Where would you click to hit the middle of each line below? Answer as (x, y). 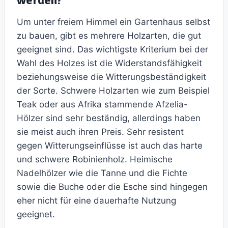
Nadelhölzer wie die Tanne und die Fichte (102, 173)
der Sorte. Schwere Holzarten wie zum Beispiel (113, 91)
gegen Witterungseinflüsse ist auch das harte (110, 146)
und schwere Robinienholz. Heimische (95, 160)
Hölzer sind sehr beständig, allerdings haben (109, 118)
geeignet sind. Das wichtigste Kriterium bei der (112, 50)
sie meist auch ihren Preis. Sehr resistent (100, 132)
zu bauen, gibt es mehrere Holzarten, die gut (109, 36)
